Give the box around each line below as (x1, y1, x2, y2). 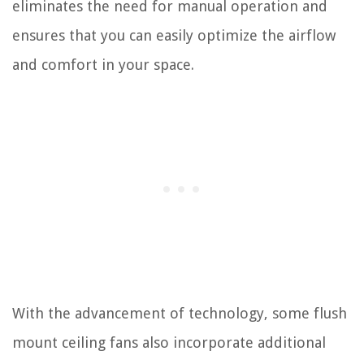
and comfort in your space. (12, 55, 194, 73)
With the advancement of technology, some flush (12, 304, 347, 322)
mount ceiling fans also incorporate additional (12, 333, 326, 351)
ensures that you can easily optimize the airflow (12, 26, 336, 44)
